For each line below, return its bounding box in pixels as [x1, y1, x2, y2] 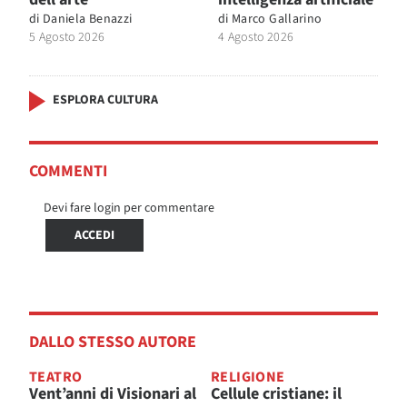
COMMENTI [29, 159, 107, 183]
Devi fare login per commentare [44, 198, 214, 217]
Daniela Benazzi [43, 9, 133, 28]
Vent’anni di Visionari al [29, 382, 196, 405]
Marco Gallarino [232, 9, 323, 28]
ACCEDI [74, 225, 114, 244]
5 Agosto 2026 [29, 27, 105, 46]
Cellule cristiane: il [211, 382, 342, 405]
